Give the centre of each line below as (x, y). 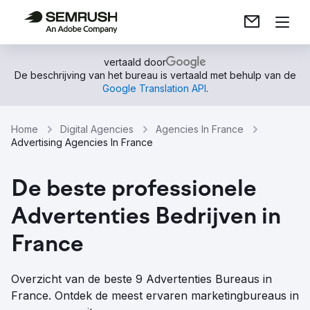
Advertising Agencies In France (82, 142)
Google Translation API (154, 88)
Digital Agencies (97, 129)
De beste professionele (134, 190)
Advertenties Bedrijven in (146, 218)
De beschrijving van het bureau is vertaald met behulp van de (155, 75)
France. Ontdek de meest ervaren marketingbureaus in (155, 295)
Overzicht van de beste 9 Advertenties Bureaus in (142, 279)
